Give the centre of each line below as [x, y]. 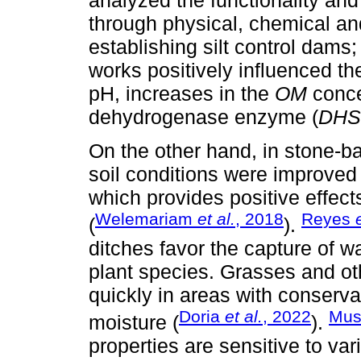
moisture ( [134, 323]
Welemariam [146, 218]
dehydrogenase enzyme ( [203, 116]
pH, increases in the [182, 93]
